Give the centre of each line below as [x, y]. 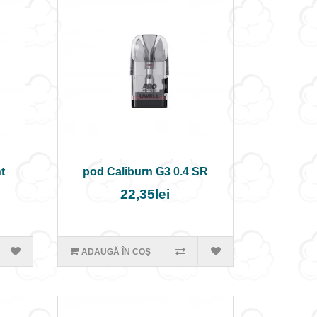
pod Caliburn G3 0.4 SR [145, 172]
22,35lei [145, 194]
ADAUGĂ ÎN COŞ [116, 252]
